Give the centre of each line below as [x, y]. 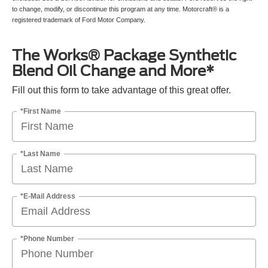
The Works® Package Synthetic [124, 55]
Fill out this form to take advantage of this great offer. [121, 90]
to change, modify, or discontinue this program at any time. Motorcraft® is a [121, 9]
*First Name [41, 111]
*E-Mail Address [48, 196]
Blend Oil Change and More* [113, 71]
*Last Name [40, 153]
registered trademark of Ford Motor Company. [79, 19]
